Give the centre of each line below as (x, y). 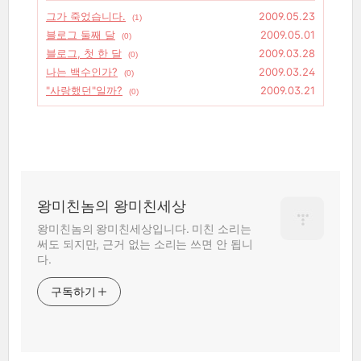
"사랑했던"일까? (84, 90)
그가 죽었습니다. (86, 16)
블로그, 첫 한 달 (84, 53)
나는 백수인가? (82, 71)
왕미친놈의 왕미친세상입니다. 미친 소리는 (144, 228)
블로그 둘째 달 (81, 34)
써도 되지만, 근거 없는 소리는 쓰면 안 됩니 (145, 243)
